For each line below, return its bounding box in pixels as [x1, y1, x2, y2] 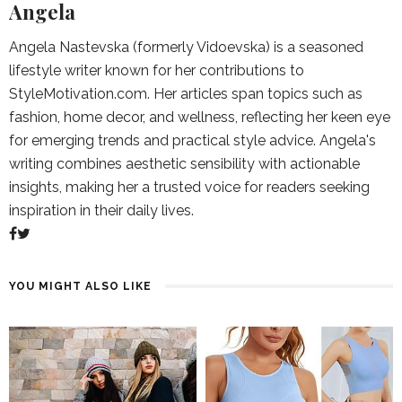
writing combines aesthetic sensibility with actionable [9, 155, 360, 172]
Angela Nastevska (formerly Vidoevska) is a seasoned [9, 39, 363, 56]
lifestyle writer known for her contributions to [9, 62, 304, 79]
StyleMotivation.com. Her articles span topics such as [9, 85, 363, 102]
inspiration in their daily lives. [9, 202, 194, 219]
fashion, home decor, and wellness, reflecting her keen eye [9, 109, 390, 126]
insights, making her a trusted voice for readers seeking [9, 179, 370, 196]
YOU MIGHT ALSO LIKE [9, 280, 152, 293]
